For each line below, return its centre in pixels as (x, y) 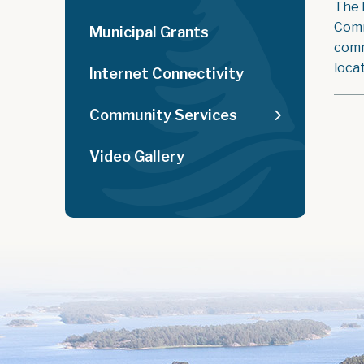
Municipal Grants (149, 32)
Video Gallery (137, 156)
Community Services (163, 115)
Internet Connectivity (167, 74)
